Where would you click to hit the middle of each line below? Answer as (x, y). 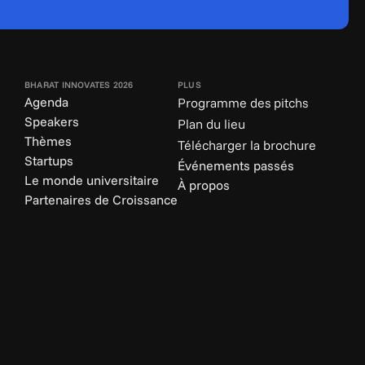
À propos (204, 185)
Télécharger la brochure (247, 145)
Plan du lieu (211, 124)
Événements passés (236, 165)
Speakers (52, 121)
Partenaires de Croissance (101, 200)
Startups (49, 161)
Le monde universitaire (92, 180)
